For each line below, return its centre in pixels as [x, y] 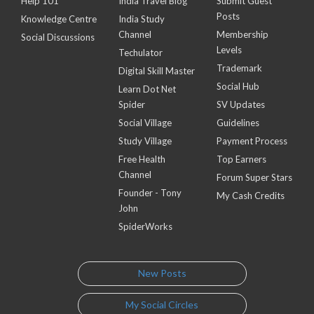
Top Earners [241, 159]
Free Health [142, 159]
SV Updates [240, 104]
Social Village [145, 122]
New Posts [162, 273]
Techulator [141, 52]
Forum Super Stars [254, 177]
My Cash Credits [250, 195]
